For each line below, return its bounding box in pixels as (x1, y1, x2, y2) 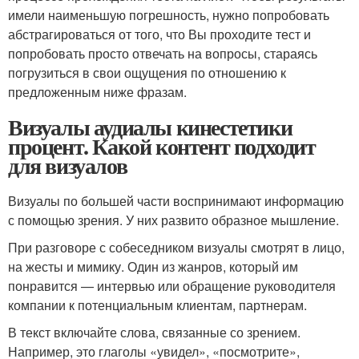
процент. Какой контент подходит (8, 130, 316, 163)
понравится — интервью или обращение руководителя (8, 276, 336, 295)
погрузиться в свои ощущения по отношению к (8, 63, 286, 82)
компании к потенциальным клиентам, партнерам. (8, 296, 307, 314)
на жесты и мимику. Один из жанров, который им (8, 257, 298, 276)
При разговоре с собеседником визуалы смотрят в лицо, (8, 238, 345, 256)
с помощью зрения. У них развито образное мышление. (8, 211, 339, 229)
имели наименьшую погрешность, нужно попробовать (8, 6, 329, 24)
